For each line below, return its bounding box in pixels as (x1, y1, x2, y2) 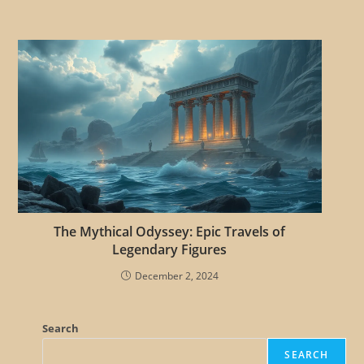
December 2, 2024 (135, 268, 219, 283)
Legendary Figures (112, 240, 227, 258)
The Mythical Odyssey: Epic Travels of (54, 222, 286, 240)
